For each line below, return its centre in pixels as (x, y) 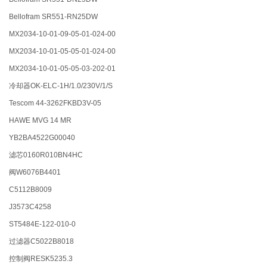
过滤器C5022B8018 (42, 242)
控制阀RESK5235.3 (42, 259)
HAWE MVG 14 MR (41, 121)
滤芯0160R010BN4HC (49, 155)
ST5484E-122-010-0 (43, 224)
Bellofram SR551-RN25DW (56, 17)
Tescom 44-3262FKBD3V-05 (59, 103)
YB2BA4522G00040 (46, 138)
